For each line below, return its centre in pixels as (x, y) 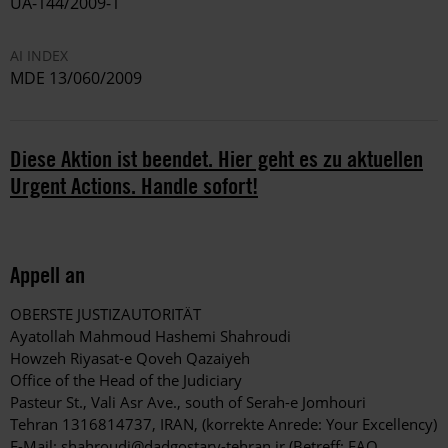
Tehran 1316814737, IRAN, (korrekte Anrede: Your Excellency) (223, 424)
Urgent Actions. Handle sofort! (134, 186)
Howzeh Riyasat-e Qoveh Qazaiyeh (130, 358)
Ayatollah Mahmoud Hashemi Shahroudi (150, 336)
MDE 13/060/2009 (76, 78)
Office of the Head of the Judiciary (126, 380)
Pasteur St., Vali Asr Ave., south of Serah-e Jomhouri (188, 402)
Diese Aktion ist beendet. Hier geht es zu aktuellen (216, 159)
